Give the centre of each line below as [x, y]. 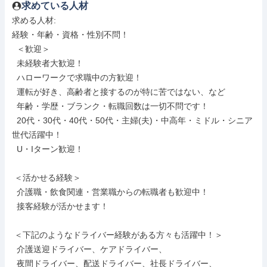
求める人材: [35, 20]
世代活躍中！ [37, 135]
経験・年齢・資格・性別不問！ [70, 35]
